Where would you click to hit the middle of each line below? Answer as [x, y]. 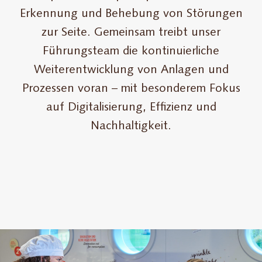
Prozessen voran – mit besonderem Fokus [131, 89]
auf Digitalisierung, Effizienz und [131, 107]
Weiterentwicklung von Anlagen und [131, 70]
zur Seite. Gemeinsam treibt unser [131, 32]
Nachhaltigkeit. [131, 126]
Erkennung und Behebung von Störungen [131, 14]
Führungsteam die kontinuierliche [131, 51]
